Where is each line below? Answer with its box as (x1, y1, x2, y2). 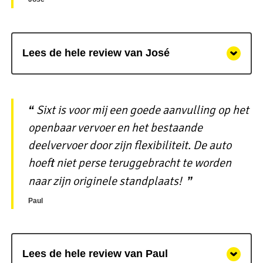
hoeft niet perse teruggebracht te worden (28, 156, 231, 171)
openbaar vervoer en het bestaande (28, 120, 203, 136)
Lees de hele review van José (22, 47, 170, 59)
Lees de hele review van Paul (22, 248, 168, 260)
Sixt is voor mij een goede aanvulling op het (36, 103, 249, 118)
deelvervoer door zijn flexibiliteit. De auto (28, 138, 231, 153)
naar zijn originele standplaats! (28, 174, 182, 189)
